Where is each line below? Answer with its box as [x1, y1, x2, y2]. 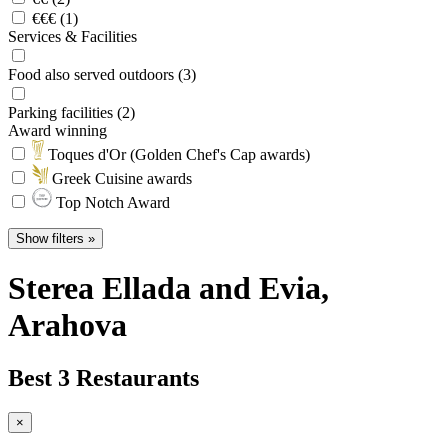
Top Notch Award [52, 193, 170, 211]
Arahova [8, 306, 127, 343]
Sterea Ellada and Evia [8, 269, 321, 306]
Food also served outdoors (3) [8, 65, 196, 83]
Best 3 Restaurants [8, 365, 199, 392]
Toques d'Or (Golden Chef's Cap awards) [44, 145, 310, 163]
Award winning [8, 121, 107, 139]
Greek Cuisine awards [47, 169, 192, 187]
